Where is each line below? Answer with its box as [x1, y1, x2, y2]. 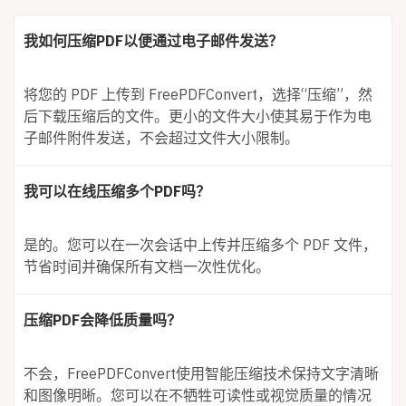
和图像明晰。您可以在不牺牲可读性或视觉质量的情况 [24, 385, 372, 404]
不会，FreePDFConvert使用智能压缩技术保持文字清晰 [24, 363, 379, 382]
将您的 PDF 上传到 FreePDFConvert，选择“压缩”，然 [24, 84, 372, 103]
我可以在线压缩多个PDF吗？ [24, 181, 210, 200]
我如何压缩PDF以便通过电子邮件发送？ [24, 31, 283, 50]
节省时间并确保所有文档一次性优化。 [24, 256, 270, 275]
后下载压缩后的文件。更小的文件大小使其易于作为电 [24, 106, 372, 125]
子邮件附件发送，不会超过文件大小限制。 [24, 128, 299, 147]
